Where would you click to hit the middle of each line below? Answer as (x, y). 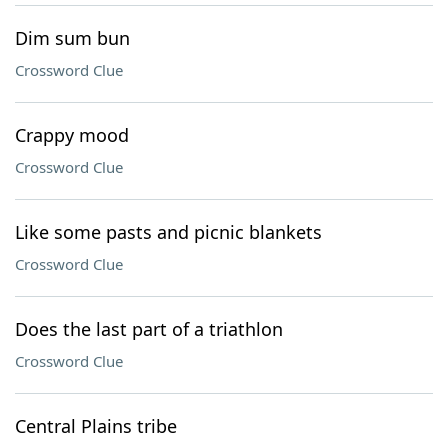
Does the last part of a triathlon (149, 329)
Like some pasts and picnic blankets (168, 232)
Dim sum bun (72, 38)
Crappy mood (72, 135)
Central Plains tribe (96, 426)
